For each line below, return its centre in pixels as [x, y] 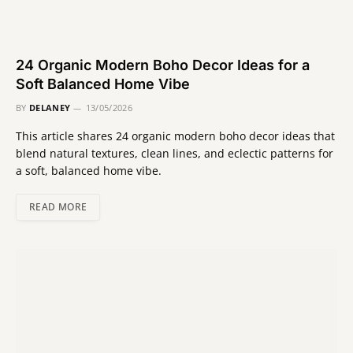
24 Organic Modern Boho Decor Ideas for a [163, 65]
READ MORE [58, 207]
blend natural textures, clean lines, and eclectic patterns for [175, 154]
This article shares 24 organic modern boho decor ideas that [175, 136]
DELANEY [50, 108]
